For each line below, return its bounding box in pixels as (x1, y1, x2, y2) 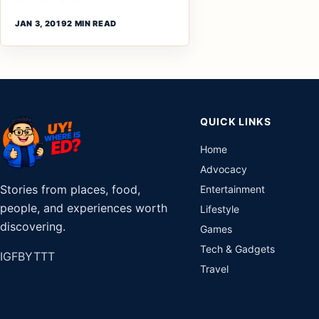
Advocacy (200, 163, 248, 175)
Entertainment (200, 183, 266, 195)
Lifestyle (200, 203, 240, 215)
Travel (200, 263, 229, 275)
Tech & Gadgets (200, 243, 276, 255)
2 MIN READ (67, 19, 117, 28)
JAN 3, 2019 (15, 19, 68, 28)
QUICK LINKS (200, 115, 271, 127)
